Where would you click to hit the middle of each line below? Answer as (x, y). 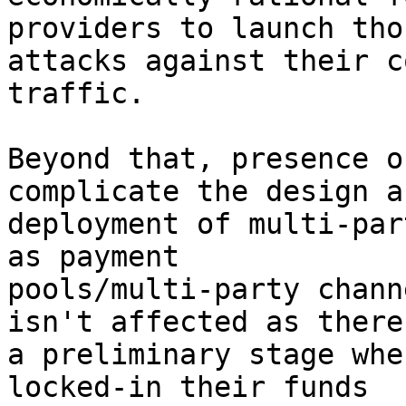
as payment (93, 256)
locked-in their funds (188, 387)
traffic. (76, 93)
